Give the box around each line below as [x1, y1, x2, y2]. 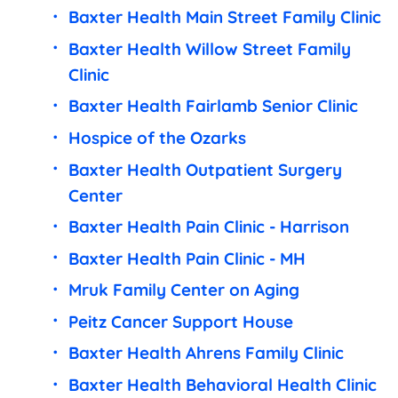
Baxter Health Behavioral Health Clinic [68, 373, 377, 395]
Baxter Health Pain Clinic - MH [68, 247, 306, 269]
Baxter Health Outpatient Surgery [68, 158, 342, 180]
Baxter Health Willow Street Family [68, 37, 351, 60]
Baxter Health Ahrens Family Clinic [68, 342, 344, 364]
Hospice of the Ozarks [68, 126, 246, 148]
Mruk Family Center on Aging [68, 279, 299, 301]
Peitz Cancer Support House [68, 310, 293, 332]
